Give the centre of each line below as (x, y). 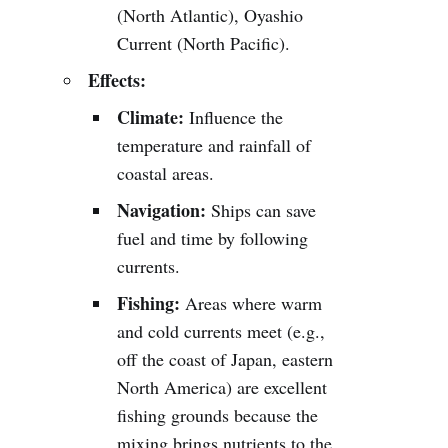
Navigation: (162, 210)
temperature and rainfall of (214, 145)
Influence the (234, 117)
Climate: (151, 117)
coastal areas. (166, 173)
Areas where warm (251, 303)
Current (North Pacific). (204, 43)
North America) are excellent (222, 387)
